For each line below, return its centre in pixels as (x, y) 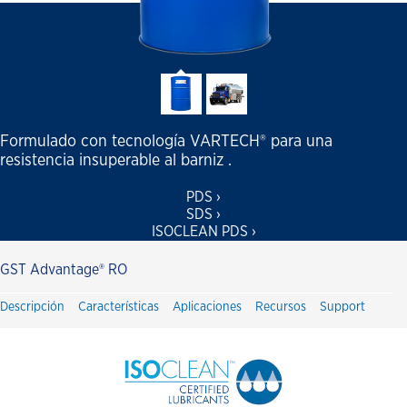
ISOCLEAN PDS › (203, 231)
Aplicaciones (207, 307)
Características (119, 307)
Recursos (281, 307)
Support (342, 307)
